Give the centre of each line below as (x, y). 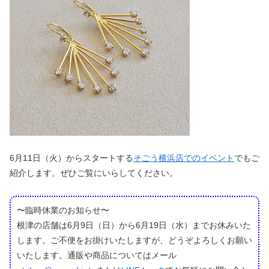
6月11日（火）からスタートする (71, 158)
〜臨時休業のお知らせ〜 (63, 210)
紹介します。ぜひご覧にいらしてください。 (94, 173)
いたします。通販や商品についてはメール (97, 255)
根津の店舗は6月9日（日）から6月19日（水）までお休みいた (134, 225)
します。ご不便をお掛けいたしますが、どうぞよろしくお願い (134, 240)
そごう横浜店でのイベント (184, 158)
